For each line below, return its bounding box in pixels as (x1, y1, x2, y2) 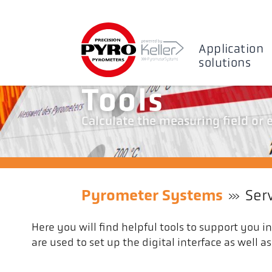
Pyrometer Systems (81, 188, 223, 204)
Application (199, 43, 263, 56)
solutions (199, 57, 251, 70)
